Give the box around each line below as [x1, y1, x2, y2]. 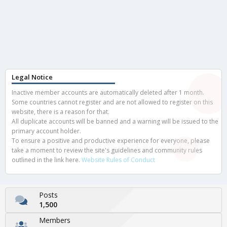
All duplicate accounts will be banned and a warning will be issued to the [12, 117, 218, 126]
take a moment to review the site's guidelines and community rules [12, 146, 202, 155]
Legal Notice [12, 72, 53, 82]
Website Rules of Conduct [82, 156, 155, 165]
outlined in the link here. [12, 156, 82, 165]
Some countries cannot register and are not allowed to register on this [12, 98, 213, 107]
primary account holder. [12, 127, 81, 136]
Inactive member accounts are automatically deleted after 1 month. [12, 88, 204, 97]
